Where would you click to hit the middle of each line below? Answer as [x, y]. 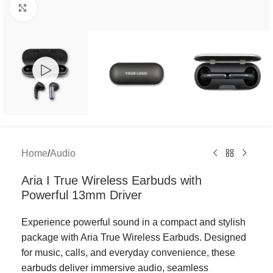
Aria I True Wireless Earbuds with [112, 181]
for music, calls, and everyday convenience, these [128, 253]
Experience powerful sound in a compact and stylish [133, 222]
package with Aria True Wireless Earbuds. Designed [134, 238]
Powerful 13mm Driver [82, 195]
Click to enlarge [69, 8]
